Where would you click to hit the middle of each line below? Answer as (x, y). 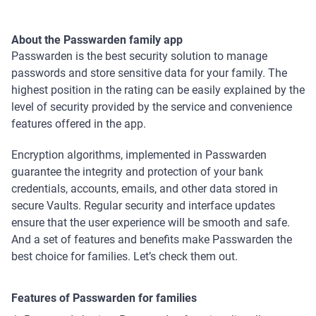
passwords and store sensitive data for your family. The (149, 73)
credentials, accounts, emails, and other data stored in (145, 189)
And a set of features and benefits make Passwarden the (152, 240)
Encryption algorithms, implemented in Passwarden (139, 155)
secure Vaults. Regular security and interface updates (143, 206)
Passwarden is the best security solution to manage (139, 56)
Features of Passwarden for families (104, 298)
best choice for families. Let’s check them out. (124, 257)
